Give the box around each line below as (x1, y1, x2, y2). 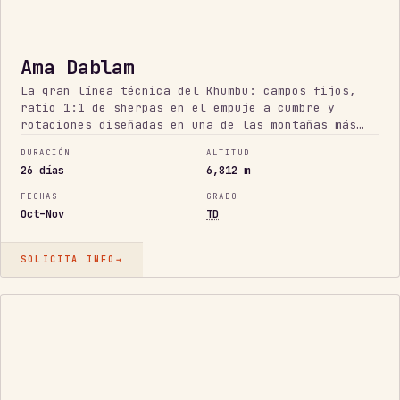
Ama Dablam (21, 54, 135, 80)
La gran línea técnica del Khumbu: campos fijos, (21, 82, 356, 98)
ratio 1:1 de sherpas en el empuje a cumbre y (21, 99, 335, 115)
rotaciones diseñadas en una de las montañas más (21, 116, 356, 132)
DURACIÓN (21, 147, 71, 159)
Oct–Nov (21, 207, 64, 222)
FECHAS (21, 191, 58, 203)
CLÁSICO (22, 312, 66, 324)
